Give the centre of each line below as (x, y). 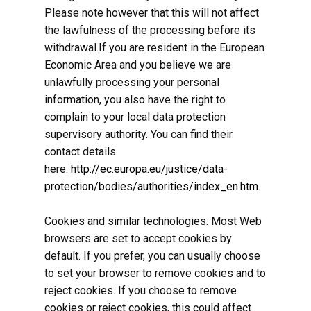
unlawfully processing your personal (132, 82)
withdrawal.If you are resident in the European (154, 48)
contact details (80, 152)
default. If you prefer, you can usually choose (152, 256)
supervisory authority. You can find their (138, 134)
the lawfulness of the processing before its (150, 30)
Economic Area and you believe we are (138, 65)
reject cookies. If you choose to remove (141, 291)
